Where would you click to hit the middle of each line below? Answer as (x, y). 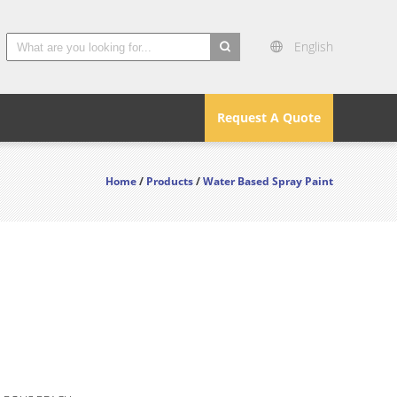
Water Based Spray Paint (268, 181)
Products (170, 181)
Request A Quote (269, 117)
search (230, 72)
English (314, 47)
